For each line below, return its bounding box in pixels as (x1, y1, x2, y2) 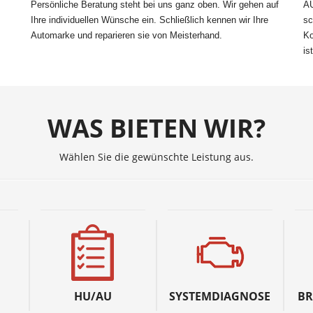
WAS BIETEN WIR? (48, 111, 265, 146)
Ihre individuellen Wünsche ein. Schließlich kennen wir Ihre (30, 14, 268, 25)
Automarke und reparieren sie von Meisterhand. (30, 29, 222, 41)
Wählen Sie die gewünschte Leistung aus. (59, 150, 254, 163)
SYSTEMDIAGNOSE (169, 289, 271, 305)
